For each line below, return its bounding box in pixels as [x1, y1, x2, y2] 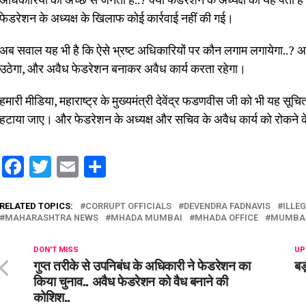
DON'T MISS [33, 245, 79, 254]
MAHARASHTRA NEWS [5, 212, 98, 223]
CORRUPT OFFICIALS [85, 200, 171, 211]
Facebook [24, 153, 115, 180]
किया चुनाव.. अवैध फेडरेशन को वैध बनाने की [33, 270, 228, 290]
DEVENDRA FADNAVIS [184, 200, 270, 211]
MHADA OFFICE [195, 212, 258, 223]
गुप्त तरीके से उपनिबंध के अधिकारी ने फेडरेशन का [33, 254, 251, 275]
